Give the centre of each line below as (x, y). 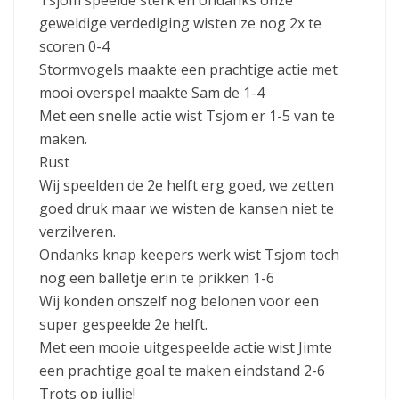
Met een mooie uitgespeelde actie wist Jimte (186, 348)
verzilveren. (77, 232)
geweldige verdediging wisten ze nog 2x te (180, 24)
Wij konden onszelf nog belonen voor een (179, 301)
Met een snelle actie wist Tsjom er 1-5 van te (187, 116)
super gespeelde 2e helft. (123, 325)
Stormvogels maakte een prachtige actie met (188, 70)
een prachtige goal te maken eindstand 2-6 (182, 371)
